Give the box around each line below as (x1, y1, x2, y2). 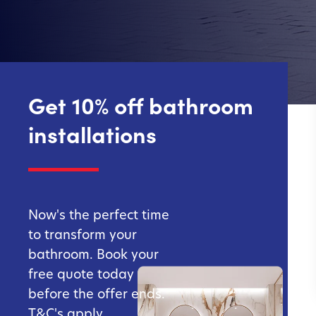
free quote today (28, 265, 134, 282)
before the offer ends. (28, 285, 165, 302)
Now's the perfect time (28, 206, 169, 223)
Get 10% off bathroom (28, 89, 253, 120)
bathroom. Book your (28, 245, 159, 262)
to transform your (28, 226, 137, 243)
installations (28, 118, 157, 149)
